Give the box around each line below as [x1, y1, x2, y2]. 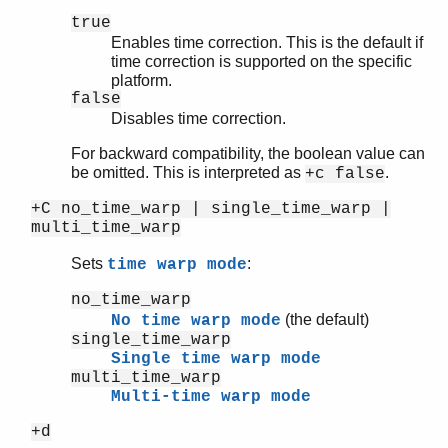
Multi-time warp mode [111, 388, 311, 407]
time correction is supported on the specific [111, 53, 412, 71]
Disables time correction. [111, 110, 286, 128]
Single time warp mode [111, 350, 321, 369]
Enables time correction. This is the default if [111, 34, 423, 52]
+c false [305, 165, 385, 184]
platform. [111, 72, 172, 90]
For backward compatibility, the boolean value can [71, 145, 425, 163]
